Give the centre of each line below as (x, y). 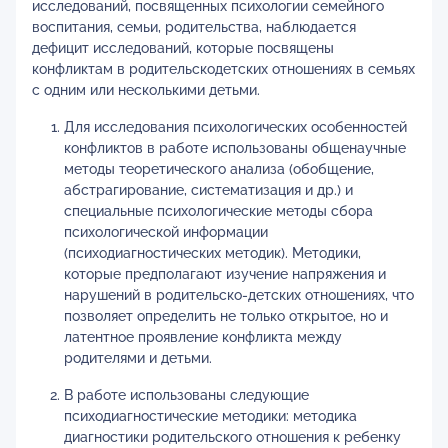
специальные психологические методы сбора (218, 211)
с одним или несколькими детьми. (146, 90)
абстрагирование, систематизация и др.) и (208, 190)
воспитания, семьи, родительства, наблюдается (194, 27)
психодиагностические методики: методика (210, 416)
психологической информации (166, 232)
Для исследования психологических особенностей (235, 127)
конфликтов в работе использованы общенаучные (235, 148)
